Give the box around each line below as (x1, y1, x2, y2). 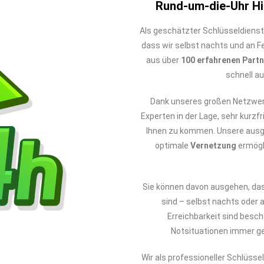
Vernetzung (190, 141, 236, 150)
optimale (155, 141, 190, 150)
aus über (146, 55, 181, 65)
